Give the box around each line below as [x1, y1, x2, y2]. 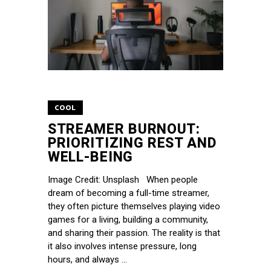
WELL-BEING [48, 148, 133, 165]
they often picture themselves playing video [48, 200, 220, 212]
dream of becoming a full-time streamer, [48, 187, 209, 198]
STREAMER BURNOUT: [48, 120, 200, 137]
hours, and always [48, 253, 122, 265]
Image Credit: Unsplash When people [48, 174, 198, 185]
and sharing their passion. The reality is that [48, 227, 220, 238]
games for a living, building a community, [48, 214, 208, 225]
